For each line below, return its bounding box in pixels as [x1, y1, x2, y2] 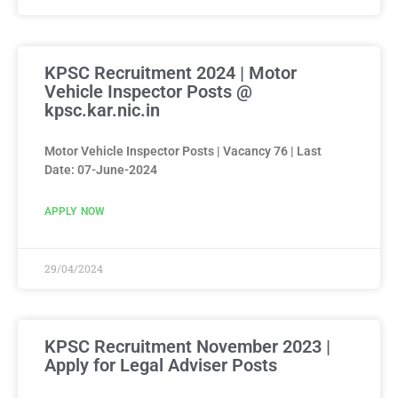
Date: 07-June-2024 [44, 162, 157, 177]
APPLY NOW [44, 204, 106, 218]
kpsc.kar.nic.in [44, 99, 160, 121]
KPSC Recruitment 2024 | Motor [44, 61, 297, 84]
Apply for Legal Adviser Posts [44, 354, 277, 376]
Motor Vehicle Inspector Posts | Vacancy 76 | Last [44, 143, 322, 158]
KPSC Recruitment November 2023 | [44, 335, 330, 357]
